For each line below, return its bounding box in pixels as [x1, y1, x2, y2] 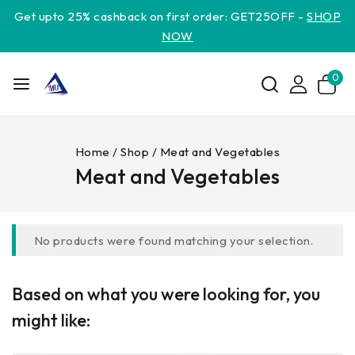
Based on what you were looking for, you [12, 283, 320, 305]
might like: [12, 309, 90, 331]
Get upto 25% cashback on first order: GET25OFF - [13, 9, 307, 24]
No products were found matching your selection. [33, 232, 313, 248]
